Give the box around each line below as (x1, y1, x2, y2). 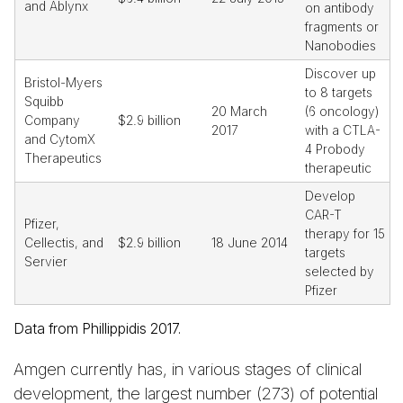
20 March (211, 104, 267, 120)
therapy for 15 (305, 227, 385, 242)
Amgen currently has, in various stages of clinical (13, 360, 362, 380)
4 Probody (305, 142, 365, 157)
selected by (305, 264, 374, 280)
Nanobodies (305, 39, 376, 54)
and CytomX (24, 132, 95, 148)
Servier (24, 255, 67, 270)
